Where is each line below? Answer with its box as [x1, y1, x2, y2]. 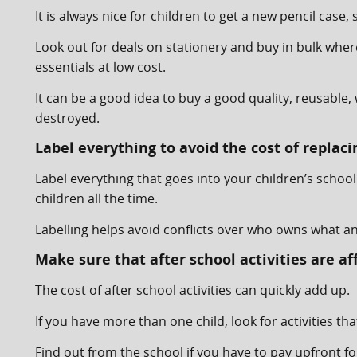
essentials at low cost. [35, 58, 166, 76]
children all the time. [35, 190, 158, 207]
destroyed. [35, 109, 100, 127]
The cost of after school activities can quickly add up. [35, 281, 350, 299]
